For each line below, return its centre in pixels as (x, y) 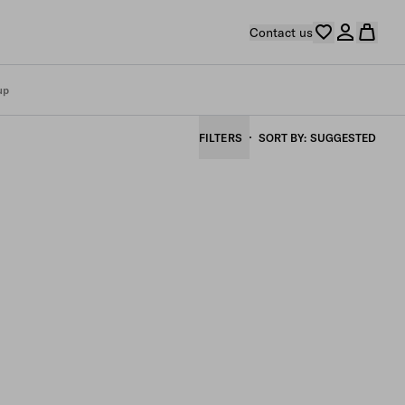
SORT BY (281, 138)
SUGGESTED (343, 138)
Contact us (282, 32)
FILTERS (220, 138)
